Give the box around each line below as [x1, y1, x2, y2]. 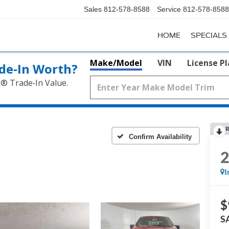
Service [157, 5, 181, 14]
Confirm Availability [129, 132, 192, 141]
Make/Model [90, 57, 142, 68]
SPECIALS [191, 31, 227, 40]
